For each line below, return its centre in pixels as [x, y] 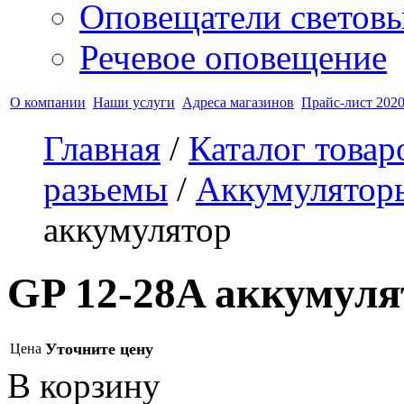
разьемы [106, 189]
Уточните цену [99, 349]
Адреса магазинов [238, 102]
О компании [48, 102]
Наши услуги [134, 102]
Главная [102, 148]
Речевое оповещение [233, 57]
